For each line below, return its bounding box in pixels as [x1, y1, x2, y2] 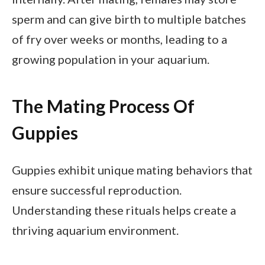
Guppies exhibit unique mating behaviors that [12, 162, 253, 177]
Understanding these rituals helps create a [12, 202, 236, 217]
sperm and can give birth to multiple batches [12, 11, 246, 26]
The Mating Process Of [12, 95, 195, 117]
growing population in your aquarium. [12, 51, 209, 66]
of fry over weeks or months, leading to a [12, 31, 227, 46]
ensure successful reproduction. [12, 182, 182, 197]
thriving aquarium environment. [12, 222, 179, 237]
